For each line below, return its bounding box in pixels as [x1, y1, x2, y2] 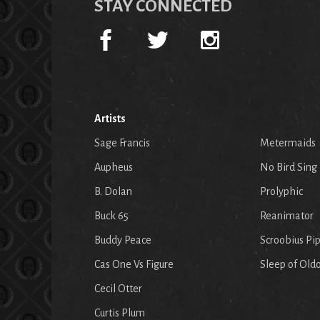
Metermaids [260, 136, 316, 149]
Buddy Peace [94, 234, 151, 246]
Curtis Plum [94, 306, 145, 319]
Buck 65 [94, 209, 129, 221]
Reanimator [260, 209, 314, 221]
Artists [94, 112, 126, 124]
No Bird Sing [260, 161, 317, 173]
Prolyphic [260, 185, 303, 197]
